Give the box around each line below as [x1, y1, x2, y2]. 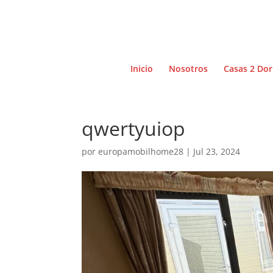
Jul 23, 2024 [193, 146, 241, 157]
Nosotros [169, 63, 208, 74]
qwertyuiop [82, 115, 186, 141]
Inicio [130, 63, 153, 74]
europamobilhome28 [98, 146, 184, 157]
